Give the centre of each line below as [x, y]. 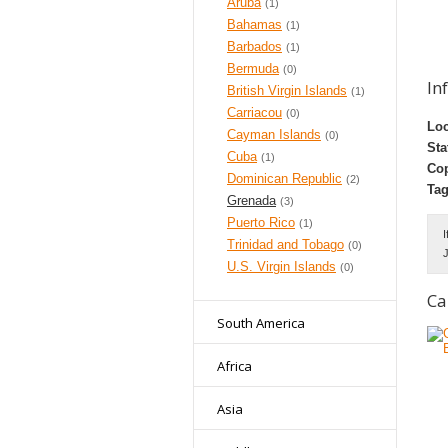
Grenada [251, 200]
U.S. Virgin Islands [281, 266]
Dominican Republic [284, 178]
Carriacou [254, 112]
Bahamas [254, 24]
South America [261, 323]
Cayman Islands [274, 134]
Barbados [254, 46]
